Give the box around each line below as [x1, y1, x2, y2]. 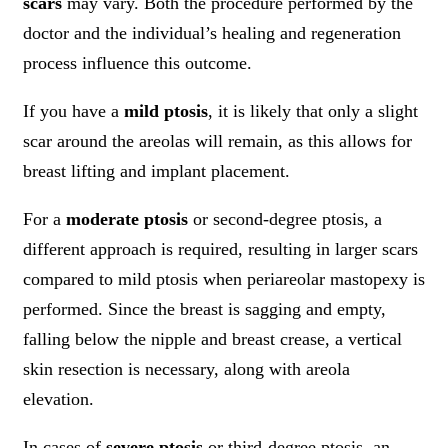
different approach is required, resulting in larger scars [23, 239, 418, 260]
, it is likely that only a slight [208, 101, 418, 122]
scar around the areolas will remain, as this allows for [23, 131, 412, 152]
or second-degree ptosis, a [188, 209, 382, 230]
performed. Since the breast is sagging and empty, [23, 299, 386, 320]
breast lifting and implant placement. [23, 161, 290, 182]
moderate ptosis [66, 209, 188, 230]
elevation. [23, 389, 94, 410]
